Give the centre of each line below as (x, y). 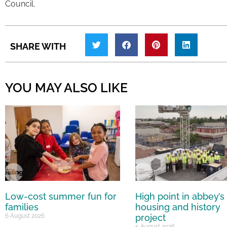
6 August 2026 (25, 216)
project (150, 218)
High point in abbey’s (180, 197)
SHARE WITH (38, 46)
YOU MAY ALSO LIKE (66, 87)
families (22, 207)
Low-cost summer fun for (61, 197)
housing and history (178, 207)
